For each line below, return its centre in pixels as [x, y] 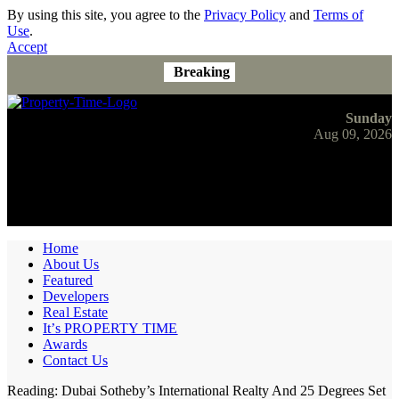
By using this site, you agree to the [106, 15]
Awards [65, 344]
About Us [71, 264]
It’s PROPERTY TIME [110, 328]
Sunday [369, 118]
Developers [76, 296]
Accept [27, 47]
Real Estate [76, 312]
